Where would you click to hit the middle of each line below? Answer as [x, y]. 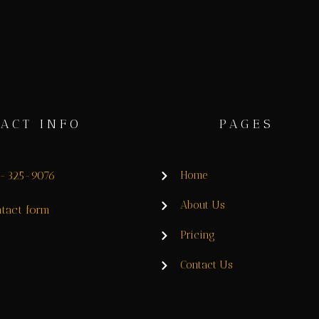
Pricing [197, 235]
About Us [202, 205]
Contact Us [206, 265]
